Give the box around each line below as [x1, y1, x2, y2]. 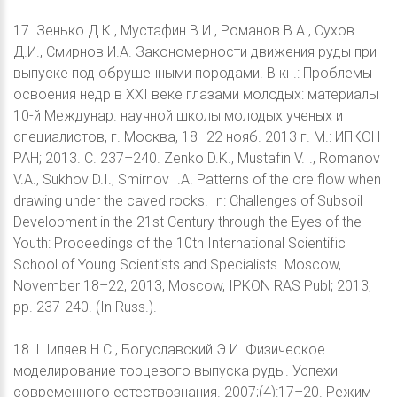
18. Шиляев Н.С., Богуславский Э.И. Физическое [13, 341, 325, 359]
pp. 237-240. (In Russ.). [13, 299, 157, 316]
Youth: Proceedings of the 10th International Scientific [13, 235, 346, 253]
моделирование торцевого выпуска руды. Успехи [13, 362, 338, 380]
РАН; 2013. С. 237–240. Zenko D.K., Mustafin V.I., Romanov [13, 150, 380, 167]
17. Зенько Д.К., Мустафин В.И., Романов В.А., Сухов [13, 22, 354, 40]
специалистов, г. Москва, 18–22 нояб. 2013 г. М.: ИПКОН [13, 128, 380, 146]
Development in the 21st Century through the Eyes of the [13, 214, 362, 231]
